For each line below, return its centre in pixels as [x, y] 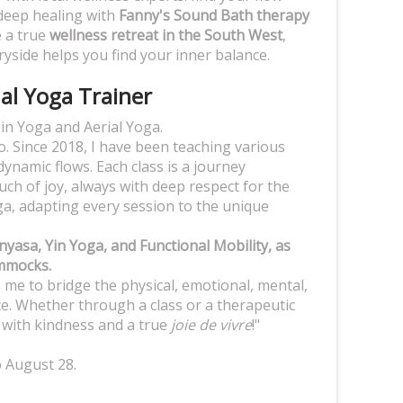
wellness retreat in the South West [166, 35]
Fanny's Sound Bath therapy [214, 15]
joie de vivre [211, 324]
